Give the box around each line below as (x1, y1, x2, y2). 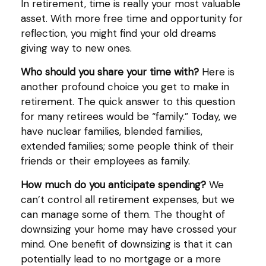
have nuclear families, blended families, (21, 125, 202, 138)
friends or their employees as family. (21, 154, 190, 167)
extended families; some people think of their (21, 140, 234, 153)
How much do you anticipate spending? (21, 178, 206, 191)
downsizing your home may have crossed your (21, 223, 237, 236)
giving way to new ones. (21, 42, 132, 55)
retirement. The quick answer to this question (21, 95, 235, 108)
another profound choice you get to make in (21, 80, 229, 93)
